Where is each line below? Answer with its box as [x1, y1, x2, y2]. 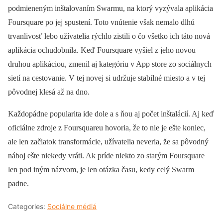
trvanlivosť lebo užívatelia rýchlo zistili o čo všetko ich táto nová [8, 31, 210, 40]
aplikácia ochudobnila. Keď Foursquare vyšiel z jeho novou [8, 45, 196, 54]
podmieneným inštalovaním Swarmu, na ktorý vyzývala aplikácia [8, 3, 213, 12]
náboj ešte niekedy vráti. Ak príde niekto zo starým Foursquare [8, 151, 205, 160]
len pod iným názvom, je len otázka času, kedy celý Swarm [8, 165, 194, 174]
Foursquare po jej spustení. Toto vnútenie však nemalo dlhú [8, 17, 195, 26]
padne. [8, 179, 29, 188]
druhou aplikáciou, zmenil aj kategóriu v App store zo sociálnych [8, 59, 212, 68]
